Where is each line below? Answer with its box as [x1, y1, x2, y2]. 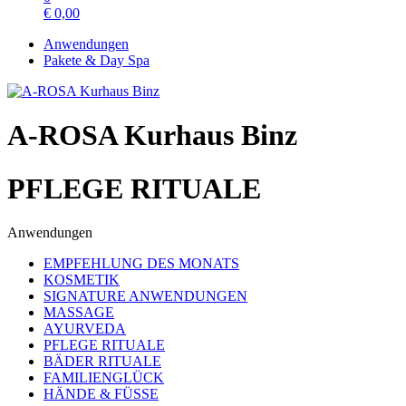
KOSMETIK [43, 272, 120, 288]
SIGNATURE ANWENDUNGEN [43, 288, 247, 304]
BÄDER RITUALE [43, 353, 161, 370]
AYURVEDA [43, 321, 126, 337]
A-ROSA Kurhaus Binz [7, 119, 297, 152]
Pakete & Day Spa [43, 53, 150, 68]
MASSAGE [43, 304, 114, 321]
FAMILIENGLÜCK [43, 370, 164, 386]
